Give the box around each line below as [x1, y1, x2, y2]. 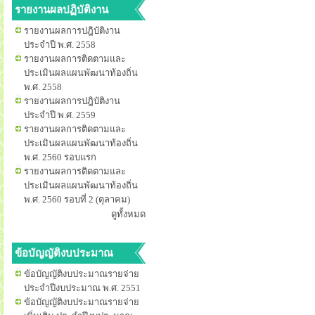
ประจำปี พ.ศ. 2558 [24, 39, 96, 50]
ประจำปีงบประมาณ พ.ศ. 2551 [24, 283, 141, 293]
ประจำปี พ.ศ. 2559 [24, 110, 96, 120]
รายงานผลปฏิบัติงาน [15, 4, 108, 15]
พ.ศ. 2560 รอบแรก [24, 152, 96, 162]
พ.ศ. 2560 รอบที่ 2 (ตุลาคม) [24, 194, 130, 205]
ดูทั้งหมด [111, 209, 146, 219]
